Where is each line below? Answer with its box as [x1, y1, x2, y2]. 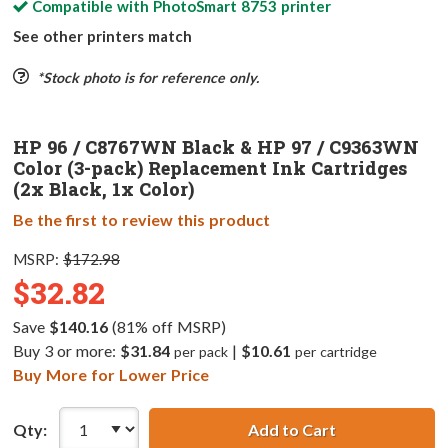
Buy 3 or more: [13, 341, 120, 361]
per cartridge [294, 343, 377, 361]
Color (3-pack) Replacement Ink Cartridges [13, 156, 407, 181]
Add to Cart [247, 419, 336, 439]
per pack [173, 343, 228, 361]
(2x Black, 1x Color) [13, 177, 194, 202]
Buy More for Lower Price [13, 365, 209, 385]
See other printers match [13, 27, 192, 46]
